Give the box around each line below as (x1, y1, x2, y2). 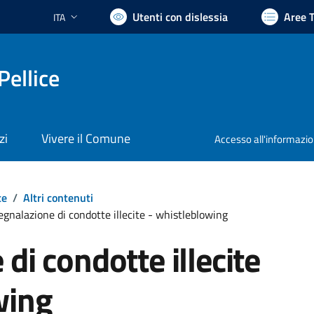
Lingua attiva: (53, 15, 108, 31)
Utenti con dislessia (132, 8, 228, 25)
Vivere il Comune (41, 129, 130, 149)
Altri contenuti (22, 189, 93, 206)
